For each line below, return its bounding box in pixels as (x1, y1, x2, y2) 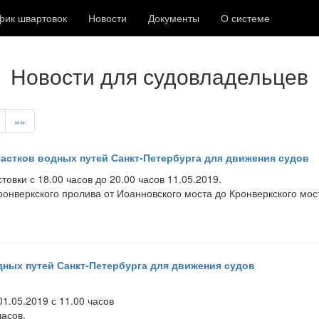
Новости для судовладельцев (11, 61, 308, 91)
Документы (147, 11, 199, 25)
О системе (220, 11, 270, 25)
